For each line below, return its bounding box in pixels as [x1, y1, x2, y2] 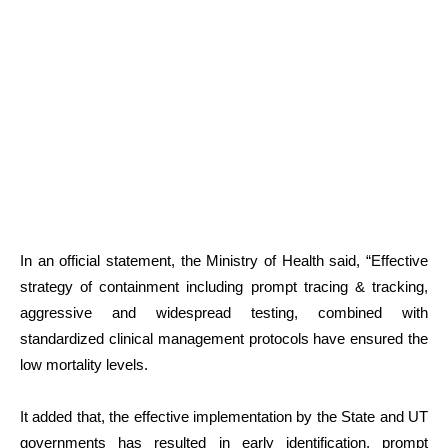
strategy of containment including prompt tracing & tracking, [20, 277, 428, 295]
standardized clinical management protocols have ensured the [20, 329, 428, 347]
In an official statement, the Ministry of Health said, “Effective [20, 251, 428, 269]
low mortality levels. [20, 355, 148, 373]
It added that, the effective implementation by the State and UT [20, 407, 428, 425]
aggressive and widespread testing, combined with [20, 303, 428, 321]
